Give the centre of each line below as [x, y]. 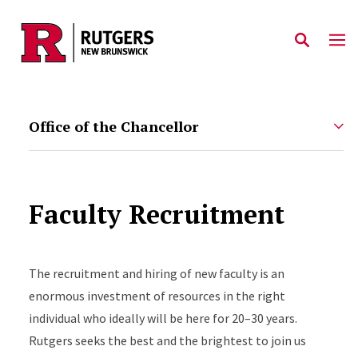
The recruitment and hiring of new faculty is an [156, 273]
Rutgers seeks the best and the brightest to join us [167, 340]
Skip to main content [89, 41]
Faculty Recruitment [156, 214]
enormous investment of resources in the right [157, 296]
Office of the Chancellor [113, 126]
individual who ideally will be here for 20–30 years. [163, 318]
